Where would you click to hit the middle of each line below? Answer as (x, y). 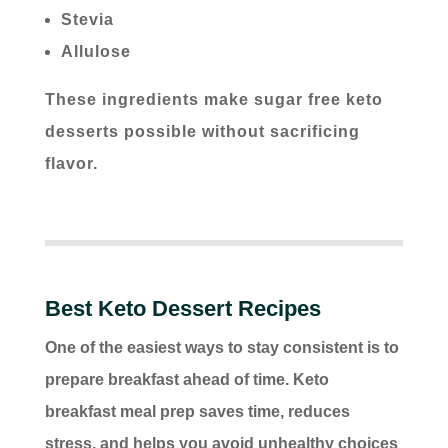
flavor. (71, 164)
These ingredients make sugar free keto (213, 100)
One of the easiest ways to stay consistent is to (221, 348)
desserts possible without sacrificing (202, 132)
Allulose (95, 52)
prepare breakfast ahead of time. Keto (186, 380)
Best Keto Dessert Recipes (182, 309)
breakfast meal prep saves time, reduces (197, 412)
